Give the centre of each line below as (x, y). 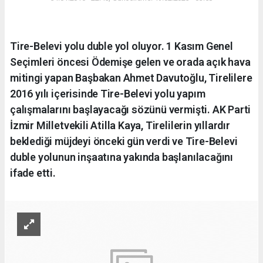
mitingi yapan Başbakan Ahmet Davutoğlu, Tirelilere (131, 78)
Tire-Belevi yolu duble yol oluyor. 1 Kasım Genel (122, 46)
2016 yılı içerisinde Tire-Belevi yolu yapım (108, 94)
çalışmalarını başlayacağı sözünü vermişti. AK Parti (131, 110)
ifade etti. (33, 173)
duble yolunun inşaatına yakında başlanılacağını (122, 157)
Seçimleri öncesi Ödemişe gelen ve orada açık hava (130, 62)
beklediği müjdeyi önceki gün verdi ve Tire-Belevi (124, 141)
